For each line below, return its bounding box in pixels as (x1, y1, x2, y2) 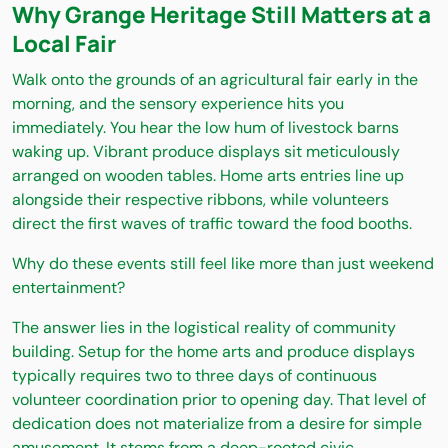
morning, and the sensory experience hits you (12, 93, 344, 115)
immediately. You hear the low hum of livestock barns (12, 117, 399, 139)
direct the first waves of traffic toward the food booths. (12, 213, 412, 235)
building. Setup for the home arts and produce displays (12, 341, 415, 363)
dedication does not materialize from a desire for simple (12, 413, 422, 435)
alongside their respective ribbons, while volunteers (12, 189, 389, 211)
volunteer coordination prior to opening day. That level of (12, 389, 426, 411)
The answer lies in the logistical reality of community (12, 317, 396, 339)
